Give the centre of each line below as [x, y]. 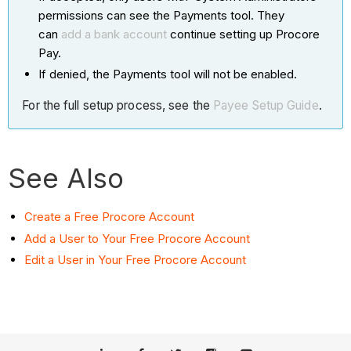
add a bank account [114, 34]
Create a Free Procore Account [110, 216]
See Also [66, 177]
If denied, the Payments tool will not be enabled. [168, 74]
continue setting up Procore [244, 34]
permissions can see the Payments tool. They [162, 15]
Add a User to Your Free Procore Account [138, 238]
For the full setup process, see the [118, 105]
